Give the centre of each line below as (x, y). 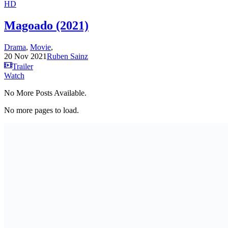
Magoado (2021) (46, 25)
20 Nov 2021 (25, 56)
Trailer (23, 66)
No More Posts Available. (45, 93)
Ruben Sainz (67, 56)
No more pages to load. (41, 110)
